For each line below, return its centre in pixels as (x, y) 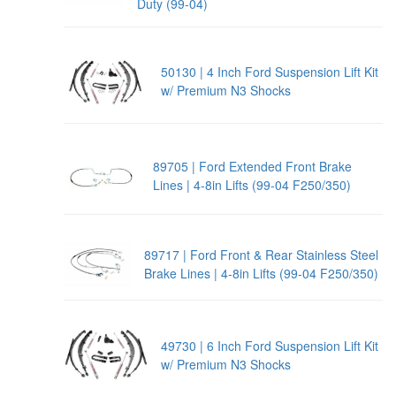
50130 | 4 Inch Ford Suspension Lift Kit (269, 72)
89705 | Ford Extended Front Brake (253, 166)
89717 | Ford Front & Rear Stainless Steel (262, 254)
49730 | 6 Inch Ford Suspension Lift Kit (270, 345)
